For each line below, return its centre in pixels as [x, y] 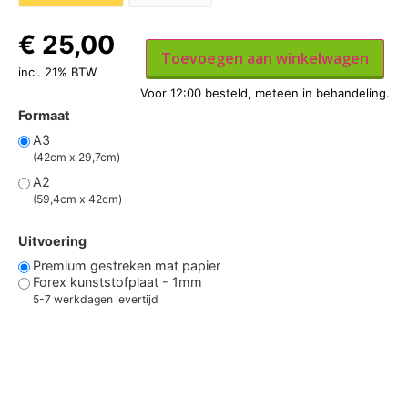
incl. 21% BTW [57, 71]
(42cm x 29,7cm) [76, 157]
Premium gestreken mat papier [127, 266]
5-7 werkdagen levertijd [96, 299]
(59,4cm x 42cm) [77, 199]
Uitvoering [52, 240]
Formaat [44, 115]
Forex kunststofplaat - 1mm [117, 282]
